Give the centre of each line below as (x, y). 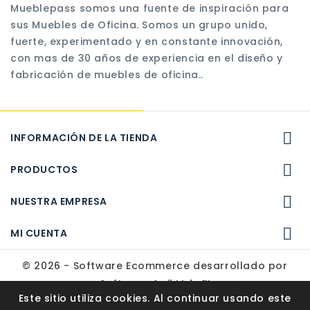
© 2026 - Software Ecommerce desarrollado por (155, 266)
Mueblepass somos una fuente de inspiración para (150, 9)
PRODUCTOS (44, 170)
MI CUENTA (39, 234)
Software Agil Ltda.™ (155, 284)
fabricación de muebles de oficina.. (107, 75)
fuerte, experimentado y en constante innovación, (147, 42)
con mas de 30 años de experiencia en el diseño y (147, 58)
